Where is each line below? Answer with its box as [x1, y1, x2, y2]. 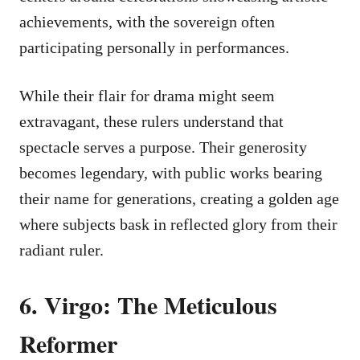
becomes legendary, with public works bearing [19, 163, 322, 182]
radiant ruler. [19, 240, 104, 259]
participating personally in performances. [19, 38, 289, 56]
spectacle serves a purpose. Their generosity [19, 137, 307, 156]
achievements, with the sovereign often [19, 12, 275, 31]
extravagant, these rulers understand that [19, 112, 284, 130]
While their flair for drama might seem [19, 86, 275, 104]
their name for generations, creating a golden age [19, 189, 339, 207]
